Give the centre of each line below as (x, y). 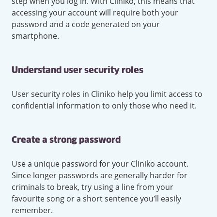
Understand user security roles (77, 71)
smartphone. (35, 36)
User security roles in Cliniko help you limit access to (107, 94)
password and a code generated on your (86, 24)
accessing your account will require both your (95, 13)
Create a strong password (66, 141)
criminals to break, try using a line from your (93, 187)
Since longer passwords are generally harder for (100, 176)
